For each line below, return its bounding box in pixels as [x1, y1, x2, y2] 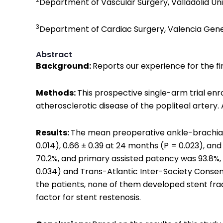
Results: [36, 127, 71, 138]
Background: [36, 60, 93, 72]
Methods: [36, 87, 77, 99]
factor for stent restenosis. [36, 192, 141, 203]
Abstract [36, 49, 72, 60]
